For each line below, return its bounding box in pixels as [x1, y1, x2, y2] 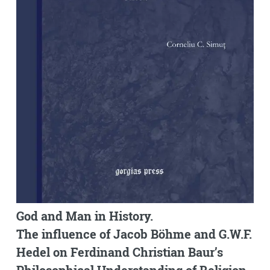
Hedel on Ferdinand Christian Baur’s [16, 243, 223, 260]
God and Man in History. [16, 207, 153, 224]
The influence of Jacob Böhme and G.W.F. [16, 225, 252, 242]
